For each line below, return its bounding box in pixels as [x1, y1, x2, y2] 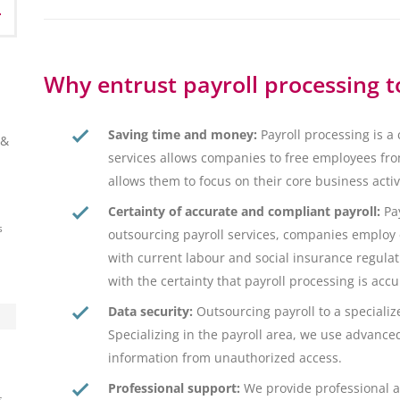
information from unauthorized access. [108, 349, 342, 367]
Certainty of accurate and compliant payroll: [108, 203, 380, 221]
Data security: [108, 303, 193, 321]
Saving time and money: [108, 126, 257, 144]
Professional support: [108, 379, 240, 397]
